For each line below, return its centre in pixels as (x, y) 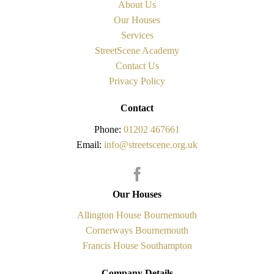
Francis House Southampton (137, 245)
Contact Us (137, 65)
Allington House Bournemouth (137, 214)
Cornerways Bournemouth (137, 230)
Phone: (109, 129)
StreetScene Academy (137, 49)
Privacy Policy (137, 80)
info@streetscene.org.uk (151, 144)
